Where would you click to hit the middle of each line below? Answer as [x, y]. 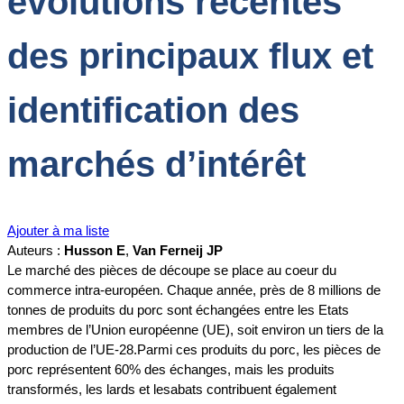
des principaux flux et [190, 56]
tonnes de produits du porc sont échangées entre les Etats [178, 310]
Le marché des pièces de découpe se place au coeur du [172, 271]
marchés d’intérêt [156, 165]
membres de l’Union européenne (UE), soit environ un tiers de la [195, 330]
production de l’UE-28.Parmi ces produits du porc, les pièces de [194, 350]
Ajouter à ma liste [58, 231]
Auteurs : [36, 251]
